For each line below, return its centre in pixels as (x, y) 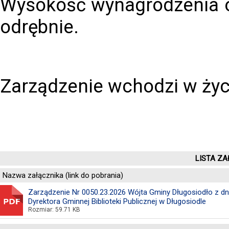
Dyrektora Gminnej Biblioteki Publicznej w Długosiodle (117, 201)
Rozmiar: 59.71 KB (54, 210)
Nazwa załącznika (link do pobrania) (63, 175)
